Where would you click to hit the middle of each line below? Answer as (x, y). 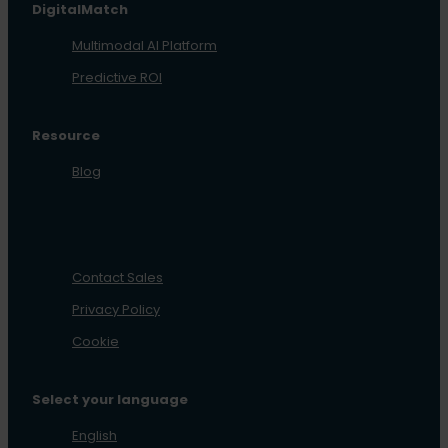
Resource (66, 135)
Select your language (110, 399)
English (94, 435)
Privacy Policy (116, 309)
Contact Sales (117, 277)
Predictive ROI (117, 77)
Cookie (95, 341)
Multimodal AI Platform (144, 45)
